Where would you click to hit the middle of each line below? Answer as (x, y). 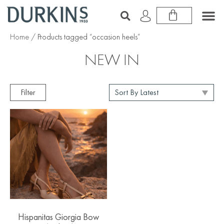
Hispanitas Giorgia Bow (58, 217)
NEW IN (112, 60)
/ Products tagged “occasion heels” (85, 37)
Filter (28, 92)
